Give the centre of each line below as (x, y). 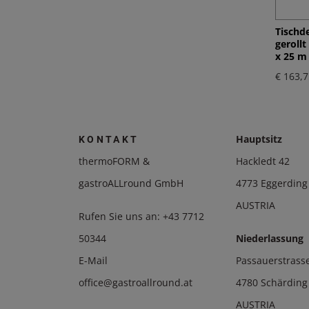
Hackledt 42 (262, 161)
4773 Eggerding (271, 183)
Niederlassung (269, 239)
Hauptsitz (259, 139)
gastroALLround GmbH (131, 183)
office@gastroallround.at (136, 283)
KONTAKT (109, 140)
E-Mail (93, 261)
